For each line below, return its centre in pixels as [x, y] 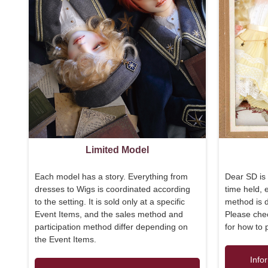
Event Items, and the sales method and [109, 214]
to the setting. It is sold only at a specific [110, 201]
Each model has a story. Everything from [111, 176]
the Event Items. [66, 239]
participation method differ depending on [111, 226]
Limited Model [117, 150]
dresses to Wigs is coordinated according [112, 189]
